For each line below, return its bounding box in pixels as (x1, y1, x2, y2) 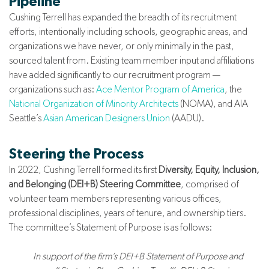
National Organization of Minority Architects (9, 98, 178, 110)
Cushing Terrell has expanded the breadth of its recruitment (9, 11, 237, 23)
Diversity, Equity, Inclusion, (159, 164, 259, 176)
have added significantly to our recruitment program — (9, 69, 220, 81)
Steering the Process (9, 148, 144, 162)
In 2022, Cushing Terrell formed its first (9, 164, 159, 176)
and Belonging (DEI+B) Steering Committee (9, 178, 181, 190)
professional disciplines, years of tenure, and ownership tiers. (9, 207, 246, 219)
